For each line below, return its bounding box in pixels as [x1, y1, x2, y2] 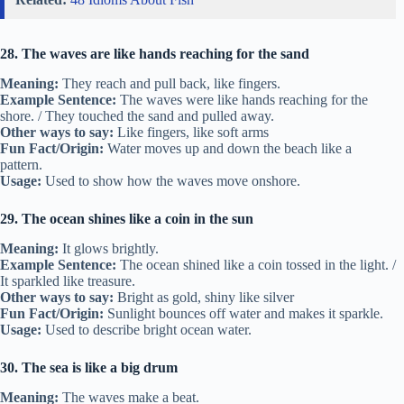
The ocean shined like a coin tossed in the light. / [116, 256, 396, 272]
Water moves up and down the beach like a [104, 141, 352, 157]
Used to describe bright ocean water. [41, 321, 252, 337]
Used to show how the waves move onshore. [41, 173, 300, 189]
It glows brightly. [59, 240, 159, 256]
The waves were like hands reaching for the [116, 92, 368, 108]
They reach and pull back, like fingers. [59, 76, 280, 92]
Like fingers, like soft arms [114, 124, 269, 141]
